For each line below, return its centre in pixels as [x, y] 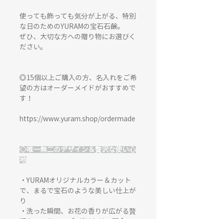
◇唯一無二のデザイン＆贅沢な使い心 [78, 150]
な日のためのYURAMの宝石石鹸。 [72, 26]
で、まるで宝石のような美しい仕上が [78, 191]
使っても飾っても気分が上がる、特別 [78, 16]
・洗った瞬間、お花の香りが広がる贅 [78, 211]
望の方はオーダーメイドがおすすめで [78, 88]
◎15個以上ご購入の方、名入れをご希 [78, 78]
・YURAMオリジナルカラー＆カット [75, 180]
